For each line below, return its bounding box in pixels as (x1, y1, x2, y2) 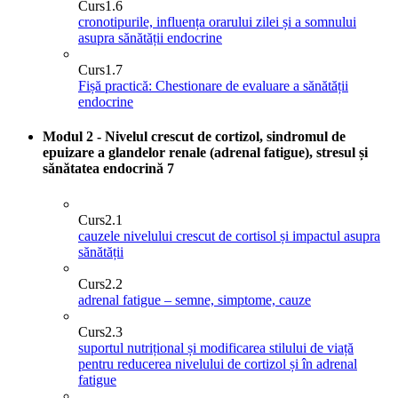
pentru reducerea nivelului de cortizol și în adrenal (78, 355, 357, 371)
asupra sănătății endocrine (78, 30, 222, 46)
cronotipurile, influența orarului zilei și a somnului (78, 14, 356, 30)
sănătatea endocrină (43, 161, 167, 177)
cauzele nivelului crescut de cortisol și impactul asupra (78, 227, 380, 243)
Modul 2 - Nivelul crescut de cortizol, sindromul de (43, 129, 346, 145)
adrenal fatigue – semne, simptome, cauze (78, 291, 311, 307)
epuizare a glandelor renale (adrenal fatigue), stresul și (43, 145, 368, 161)
